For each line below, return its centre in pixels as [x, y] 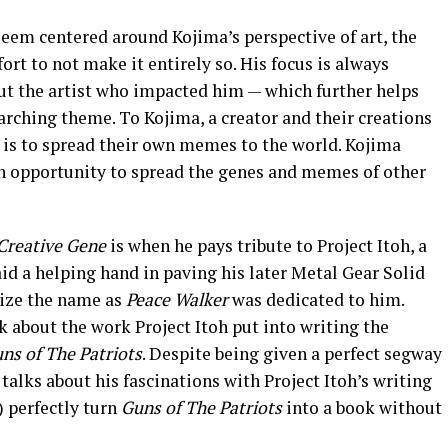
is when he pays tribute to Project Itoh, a [266, 246]
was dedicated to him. [316, 300]
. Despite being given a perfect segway [292, 354]
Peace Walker [177, 300]
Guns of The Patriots [201, 408]
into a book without [362, 408]
